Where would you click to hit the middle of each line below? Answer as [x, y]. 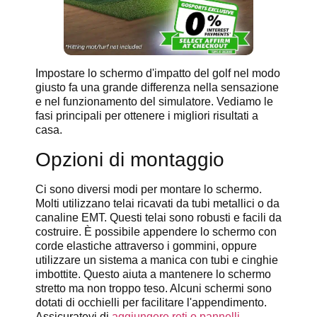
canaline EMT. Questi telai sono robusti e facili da [158, 217]
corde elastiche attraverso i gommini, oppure [146, 246]
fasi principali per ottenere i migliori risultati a [147, 116]
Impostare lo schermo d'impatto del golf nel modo [158, 74]
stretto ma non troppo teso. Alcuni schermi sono [154, 288]
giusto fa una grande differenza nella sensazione [157, 88]
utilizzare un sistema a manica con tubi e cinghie [157, 260]
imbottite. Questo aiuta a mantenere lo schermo [153, 274]
